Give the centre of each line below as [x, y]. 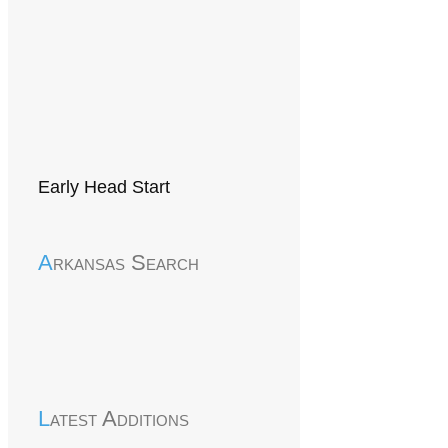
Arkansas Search [126, 262]
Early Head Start [104, 187]
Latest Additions [119, 418]
